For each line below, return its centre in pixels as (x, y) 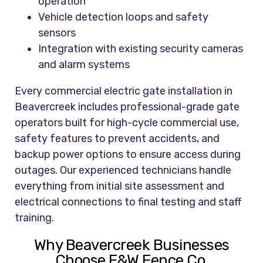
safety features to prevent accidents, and (117, 139)
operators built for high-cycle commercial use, (127, 123)
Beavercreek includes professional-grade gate (127, 107)
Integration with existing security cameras (141, 49)
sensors (57, 33)
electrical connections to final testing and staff (128, 202)
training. (35, 218)
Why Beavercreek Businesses (131, 245)
